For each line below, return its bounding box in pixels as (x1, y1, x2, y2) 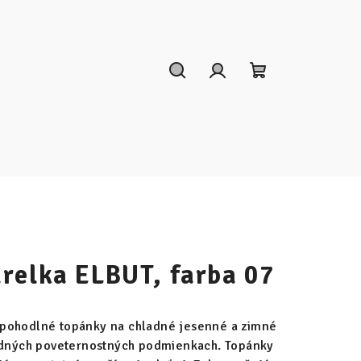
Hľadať (176, 82, 225, 102)
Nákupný (256, 82, 323, 102)
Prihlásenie (216, 82, 295, 102)
